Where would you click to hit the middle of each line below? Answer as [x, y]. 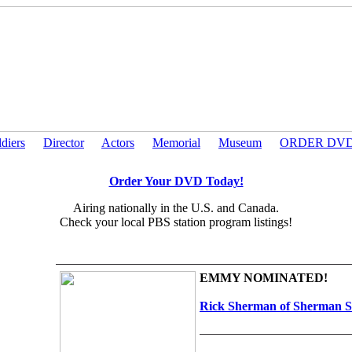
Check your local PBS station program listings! [176, 222]
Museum [240, 143]
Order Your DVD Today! [176, 181]
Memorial [176, 143]
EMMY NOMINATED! [264, 278]
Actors [118, 143]
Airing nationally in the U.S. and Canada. [176, 208]
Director [64, 143]
